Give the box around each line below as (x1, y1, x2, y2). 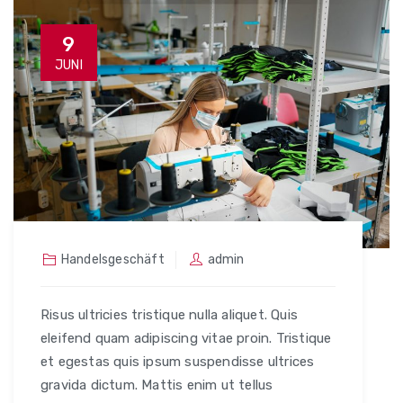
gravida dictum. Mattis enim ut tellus (40, 376, 273, 393)
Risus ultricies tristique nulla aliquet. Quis (40, 306, 298, 323)
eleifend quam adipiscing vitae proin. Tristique (40, 329, 332, 346)
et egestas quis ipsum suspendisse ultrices (40, 353, 315, 370)
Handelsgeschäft (60, 251, 165, 267)
